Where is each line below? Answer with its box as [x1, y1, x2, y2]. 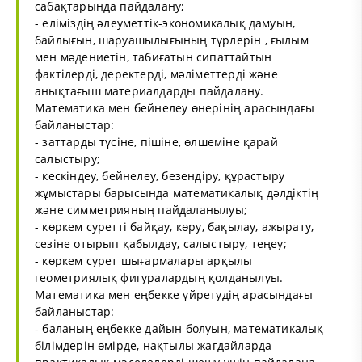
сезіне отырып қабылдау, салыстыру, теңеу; [35, 235, 287, 251]
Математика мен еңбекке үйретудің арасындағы [35, 286, 314, 302]
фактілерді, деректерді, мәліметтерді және [35, 65, 278, 82]
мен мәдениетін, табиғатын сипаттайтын [35, 48, 272, 65]
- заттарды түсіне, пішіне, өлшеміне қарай [35, 133, 278, 149]
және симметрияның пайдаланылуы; [35, 201, 247, 217]
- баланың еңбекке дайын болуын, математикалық [35, 320, 324, 336]
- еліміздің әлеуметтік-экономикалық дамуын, [35, 15, 296, 31]
